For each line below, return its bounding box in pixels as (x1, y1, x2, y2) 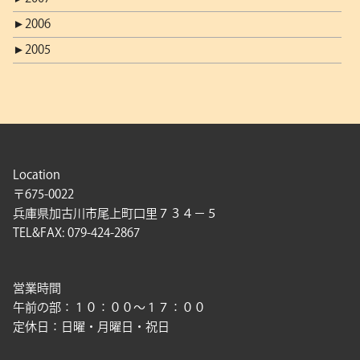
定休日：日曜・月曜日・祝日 (13, 321, 170, 333)
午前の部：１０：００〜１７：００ (13, 301, 206, 314)
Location (13, 169, 60, 182)
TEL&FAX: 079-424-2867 (13, 227, 140, 239)
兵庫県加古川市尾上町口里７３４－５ (13, 207, 218, 220)
